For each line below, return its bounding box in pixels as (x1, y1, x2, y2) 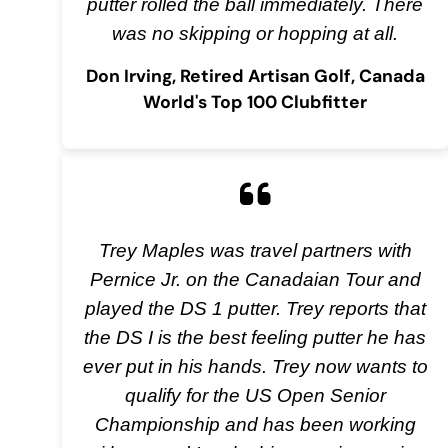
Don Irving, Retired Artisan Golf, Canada (85, 64, 425, 87)
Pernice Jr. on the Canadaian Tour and (89, 268, 421, 291)
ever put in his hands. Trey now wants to (82, 355, 428, 378)
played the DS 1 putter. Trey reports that (84, 297, 426, 320)
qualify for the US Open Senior (124, 384, 386, 407)
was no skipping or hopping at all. (112, 21, 399, 44)
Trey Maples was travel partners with (98, 239, 412, 262)
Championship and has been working (94, 413, 416, 436)
